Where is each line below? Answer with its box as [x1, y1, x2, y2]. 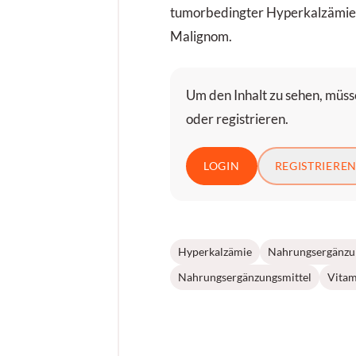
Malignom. [170, 29, 232, 44]
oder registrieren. [186, 111, 288, 127]
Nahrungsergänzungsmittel [178, 270, 311, 284]
